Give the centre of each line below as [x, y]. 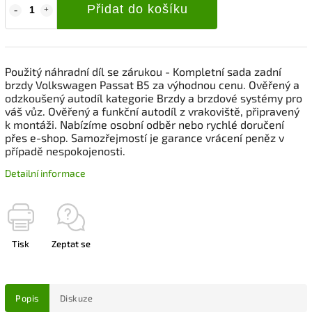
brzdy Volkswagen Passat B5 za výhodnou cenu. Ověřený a [152, 84]
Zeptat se [71, 243]
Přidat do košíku [137, 9]
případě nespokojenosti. [65, 150]
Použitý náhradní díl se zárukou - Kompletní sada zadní [143, 71]
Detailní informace [45, 173]
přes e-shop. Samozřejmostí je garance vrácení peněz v [145, 137]
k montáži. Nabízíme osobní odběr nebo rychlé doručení [145, 124]
